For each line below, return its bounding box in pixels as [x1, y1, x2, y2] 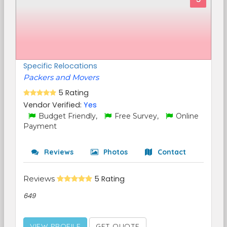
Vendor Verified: [23, 100, 84, 110]
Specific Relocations [23, 61, 97, 71]
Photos [101, 147, 128, 157]
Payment [23, 122, 57, 131]
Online [174, 111, 199, 121]
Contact [156, 147, 186, 157]
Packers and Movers [23, 72, 99, 82]
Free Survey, [112, 111, 161, 121]
